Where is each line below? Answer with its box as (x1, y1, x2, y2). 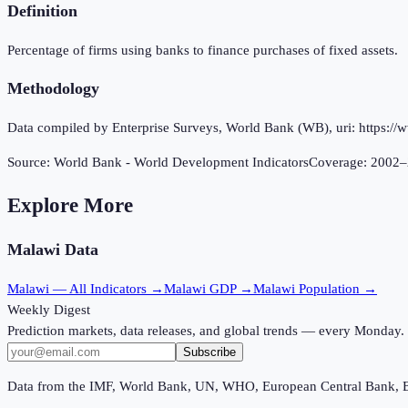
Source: (7, 155, 54, 170)
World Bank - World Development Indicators (54, 155, 309, 170)
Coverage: (309, 155, 371, 170)
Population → (295, 280, 377, 296)
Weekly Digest (7, 301, 90, 317)
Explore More (7, 193, 133, 217)
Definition (7, 2, 77, 21)
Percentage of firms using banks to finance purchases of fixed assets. (7, 42, 398, 57)
